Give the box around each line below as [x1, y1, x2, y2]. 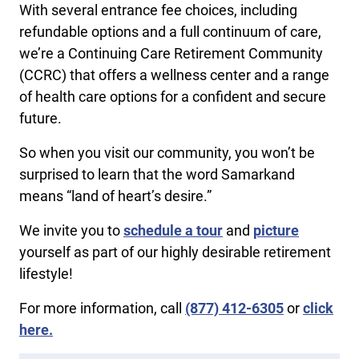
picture [253, 222, 299, 239]
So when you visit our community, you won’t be [19, 144, 315, 161]
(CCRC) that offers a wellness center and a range [19, 67, 329, 83]
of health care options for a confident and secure [19, 88, 326, 105]
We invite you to [19, 222, 123, 239]
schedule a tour [123, 222, 223, 239]
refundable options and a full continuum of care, [19, 23, 321, 40]
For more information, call [19, 300, 185, 317]
